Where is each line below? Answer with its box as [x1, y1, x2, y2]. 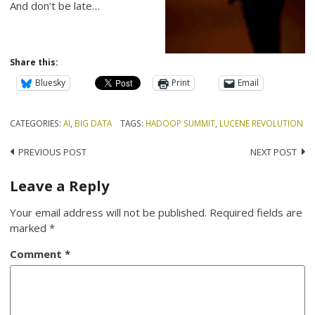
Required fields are [210, 205, 303, 219]
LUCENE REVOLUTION [219, 117, 303, 129]
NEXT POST [250, 146, 297, 159]
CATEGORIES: [10, 117, 64, 129]
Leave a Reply [10, 175, 110, 195]
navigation [9, 167, 94, 188]
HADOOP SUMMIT [145, 117, 215, 129]
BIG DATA [75, 117, 112, 129]
